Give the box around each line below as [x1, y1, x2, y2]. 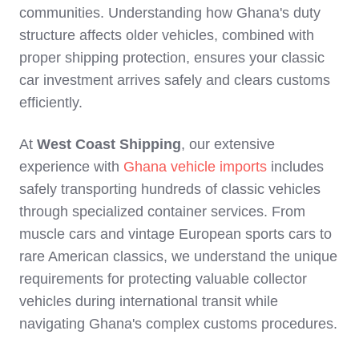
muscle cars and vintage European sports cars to [19, 226, 332, 243]
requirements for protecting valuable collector [19, 271, 307, 288]
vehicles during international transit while [19, 293, 278, 310]
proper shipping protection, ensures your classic [19, 50, 325, 67]
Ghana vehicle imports [123, 159, 267, 175]
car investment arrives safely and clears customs [19, 72, 330, 89]
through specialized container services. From [19, 204, 305, 220]
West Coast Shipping [37, 136, 181, 153]
